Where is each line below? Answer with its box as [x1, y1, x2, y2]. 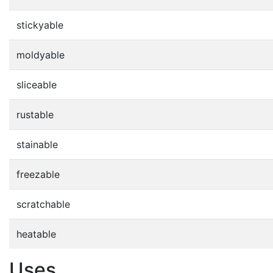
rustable [16, 108, 54, 121]
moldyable [16, 48, 65, 61]
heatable [16, 227, 56, 240]
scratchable [16, 197, 70, 210]
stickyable [16, 18, 63, 31]
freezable [16, 168, 60, 180]
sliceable [16, 78, 57, 91]
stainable [16, 138, 58, 151]
